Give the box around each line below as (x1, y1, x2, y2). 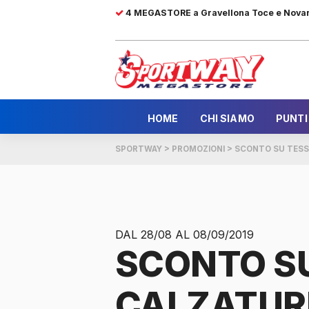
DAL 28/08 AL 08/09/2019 (115, 228, 254, 242)
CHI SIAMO (199, 112, 255, 124)
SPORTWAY (115, 144, 162, 154)
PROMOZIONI (172, 144, 225, 154)
